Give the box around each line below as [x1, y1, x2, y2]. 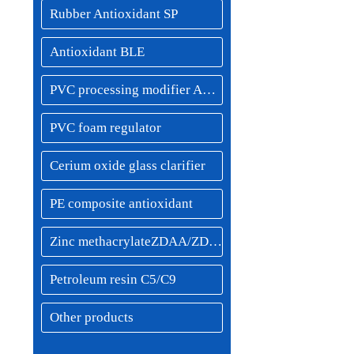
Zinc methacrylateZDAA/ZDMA [209, 234, 222, 249]
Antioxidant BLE [50, 44, 145, 59]
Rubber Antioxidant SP [50, 6, 178, 21]
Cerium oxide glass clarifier [50, 158, 205, 173]
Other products [50, 310, 134, 325]
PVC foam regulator [50, 120, 161, 135]
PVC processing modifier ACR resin [202, 82, 216, 97]
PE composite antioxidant [50, 196, 193, 211]
